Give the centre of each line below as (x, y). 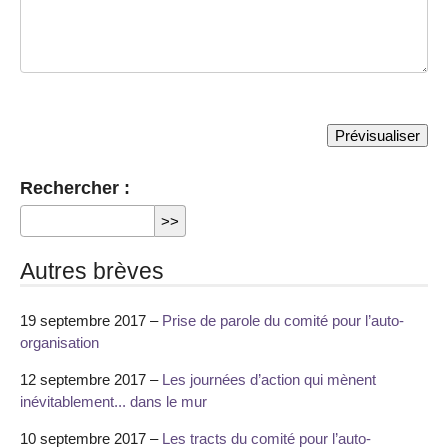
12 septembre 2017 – (91, 380)
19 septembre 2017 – (91, 320)
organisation (59, 342)
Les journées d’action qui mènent (269, 380)
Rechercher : (75, 188)
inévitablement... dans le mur (113, 402)
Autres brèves (92, 270)
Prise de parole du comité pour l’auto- (283, 320)
